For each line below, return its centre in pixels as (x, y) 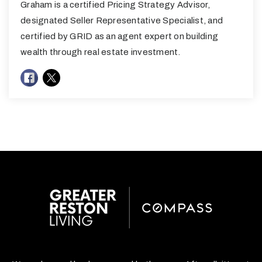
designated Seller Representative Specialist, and (122, 21)
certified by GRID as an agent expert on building (119, 37)
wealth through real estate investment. (101, 52)
